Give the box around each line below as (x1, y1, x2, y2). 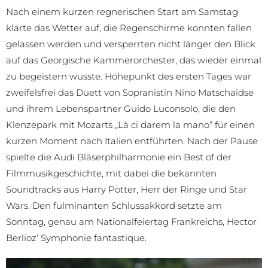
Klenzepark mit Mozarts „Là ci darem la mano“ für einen (6, 119, 255, 131)
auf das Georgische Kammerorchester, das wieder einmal (6, 54, 261, 66)
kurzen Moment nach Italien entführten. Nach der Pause (6, 135, 258, 147)
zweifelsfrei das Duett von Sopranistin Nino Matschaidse (6, 87, 254, 99)
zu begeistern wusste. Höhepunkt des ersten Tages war (6, 71, 251, 83)
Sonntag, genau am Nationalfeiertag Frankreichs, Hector (6, 216, 257, 228)
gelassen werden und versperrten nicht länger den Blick (6, 38, 255, 50)
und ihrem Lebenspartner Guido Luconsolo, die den (6, 103, 236, 115)
